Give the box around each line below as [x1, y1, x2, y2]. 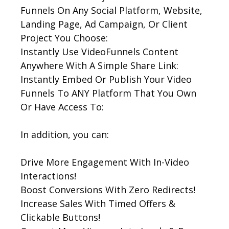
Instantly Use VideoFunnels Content [20, 45, 178, 58]
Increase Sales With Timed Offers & [20, 197, 175, 210]
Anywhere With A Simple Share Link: [20, 59, 178, 72]
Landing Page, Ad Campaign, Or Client [20, 17, 188, 30]
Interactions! [20, 169, 76, 182]
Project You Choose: [20, 31, 108, 44]
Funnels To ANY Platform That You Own [20, 86, 196, 99]
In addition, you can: [20, 128, 109, 141]
